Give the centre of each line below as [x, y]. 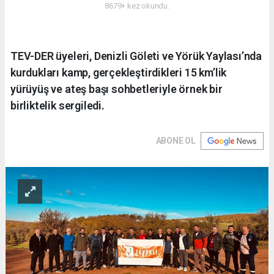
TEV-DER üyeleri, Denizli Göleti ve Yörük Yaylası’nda [136, 56]
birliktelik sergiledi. [57, 106]
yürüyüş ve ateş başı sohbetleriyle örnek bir [117, 89]
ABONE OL [176, 141]
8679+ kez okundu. [137, 6]
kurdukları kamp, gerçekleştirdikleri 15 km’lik [119, 73]
